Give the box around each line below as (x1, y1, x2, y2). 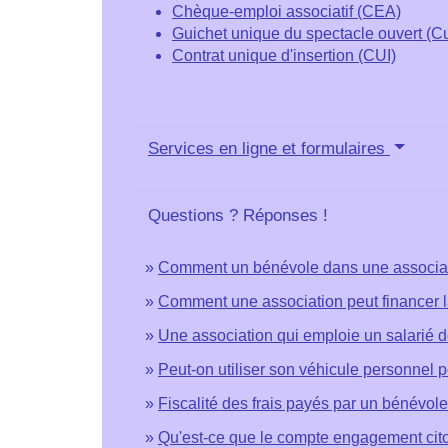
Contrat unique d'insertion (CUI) (172, 46, 396, 64)
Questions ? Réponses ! (148, 205, 328, 225)
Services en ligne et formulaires (148, 138, 390, 158)
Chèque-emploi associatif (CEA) (172, 2, 401, 20)
